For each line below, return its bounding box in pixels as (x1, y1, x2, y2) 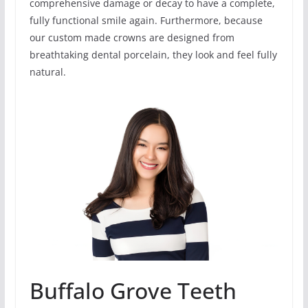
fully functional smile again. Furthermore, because (29, 13, 263, 27)
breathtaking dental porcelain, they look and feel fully (29, 47, 277, 61)
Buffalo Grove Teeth (29, 276, 236, 306)
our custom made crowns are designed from (29, 30, 234, 44)
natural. (29, 65, 66, 78)
